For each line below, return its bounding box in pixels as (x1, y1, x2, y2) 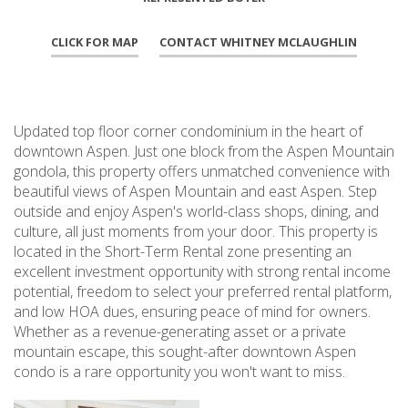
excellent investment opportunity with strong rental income (14, 261, 391, 282)
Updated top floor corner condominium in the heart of (14, 121, 362, 142)
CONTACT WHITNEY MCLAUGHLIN (159, 34, 357, 51)
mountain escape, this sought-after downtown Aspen (14, 342, 356, 362)
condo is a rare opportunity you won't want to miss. (14, 362, 345, 382)
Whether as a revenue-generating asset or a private (14, 321, 346, 342)
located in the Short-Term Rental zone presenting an (14, 241, 352, 262)
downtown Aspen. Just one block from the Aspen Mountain (14, 141, 394, 162)
